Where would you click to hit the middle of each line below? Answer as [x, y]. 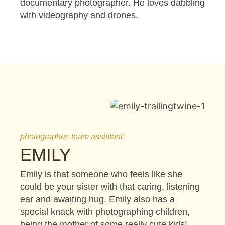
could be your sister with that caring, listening [110, 187]
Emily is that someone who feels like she [101, 174]
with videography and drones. [79, 15]
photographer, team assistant [71, 136]
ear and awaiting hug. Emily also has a [97, 199]
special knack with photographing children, [105, 212]
